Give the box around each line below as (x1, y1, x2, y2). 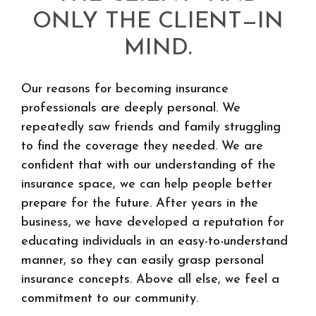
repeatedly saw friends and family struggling (21, 121, 281, 134)
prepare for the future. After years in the (21, 197, 258, 210)
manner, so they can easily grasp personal (21, 254, 264, 267)
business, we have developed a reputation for (21, 216, 284, 229)
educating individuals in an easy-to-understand (21, 235, 288, 248)
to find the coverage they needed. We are (21, 140, 263, 153)
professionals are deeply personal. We (21, 102, 241, 115)
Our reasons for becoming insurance (21, 83, 229, 96)
